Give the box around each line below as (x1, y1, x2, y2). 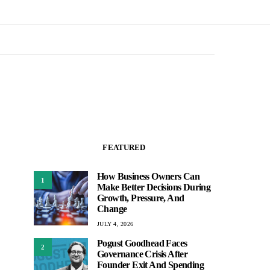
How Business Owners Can (97, 171, 200, 181)
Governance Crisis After (97, 249, 188, 259)
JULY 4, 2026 (97, 221, 133, 227)
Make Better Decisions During (97, 182, 211, 192)
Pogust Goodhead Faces (97, 238, 187, 248)
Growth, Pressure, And (97, 193, 184, 203)
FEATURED (102, 143, 146, 152)
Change (97, 204, 127, 214)
